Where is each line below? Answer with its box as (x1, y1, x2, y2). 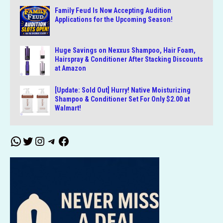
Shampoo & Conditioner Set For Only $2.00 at (55, 95, 190, 104)
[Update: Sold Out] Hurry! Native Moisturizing (55, 86, 191, 95)
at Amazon (55, 64, 86, 73)
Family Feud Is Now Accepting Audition (55, 6, 171, 15)
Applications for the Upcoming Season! (55, 15, 173, 24)
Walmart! (55, 104, 81, 112)
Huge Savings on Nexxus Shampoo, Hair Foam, (55, 46, 196, 55)
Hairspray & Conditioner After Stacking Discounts (55, 55, 203, 64)
